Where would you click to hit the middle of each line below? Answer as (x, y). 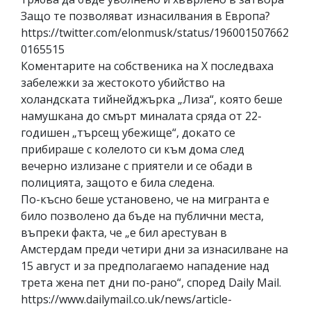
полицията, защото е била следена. (118, 182)
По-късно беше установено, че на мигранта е (145, 199)
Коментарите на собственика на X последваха (147, 66)
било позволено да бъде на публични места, (142, 216)
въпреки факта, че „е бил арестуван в (124, 232)
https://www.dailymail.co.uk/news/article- (126, 299)
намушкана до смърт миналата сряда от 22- (141, 116)
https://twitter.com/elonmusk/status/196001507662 (155, 32)
